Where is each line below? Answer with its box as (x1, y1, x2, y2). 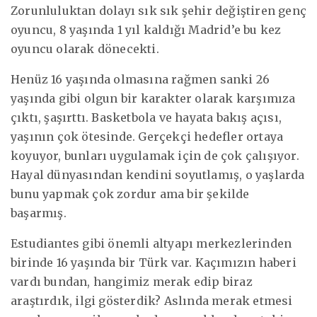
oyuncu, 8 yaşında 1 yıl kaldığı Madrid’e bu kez (11, 22, 282, 37)
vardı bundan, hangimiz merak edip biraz (11, 274, 253, 289)
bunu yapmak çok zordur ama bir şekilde (11, 186, 250, 201)
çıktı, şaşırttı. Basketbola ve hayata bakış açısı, (11, 110, 282, 125)
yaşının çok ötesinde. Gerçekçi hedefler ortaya (11, 129, 284, 144)
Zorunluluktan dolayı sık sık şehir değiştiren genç (11, 3, 306, 18)
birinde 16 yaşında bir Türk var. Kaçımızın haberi (11, 255, 296, 270)
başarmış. (11, 205, 67, 220)
